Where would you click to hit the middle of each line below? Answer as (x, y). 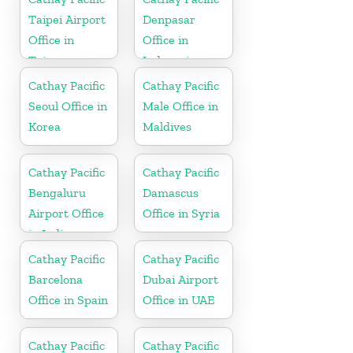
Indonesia (169, 60)
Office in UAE (179, 299)
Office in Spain (68, 299)
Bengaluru (57, 192)
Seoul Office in (68, 106)
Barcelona (56, 279)
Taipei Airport (67, 19)
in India (49, 233)
